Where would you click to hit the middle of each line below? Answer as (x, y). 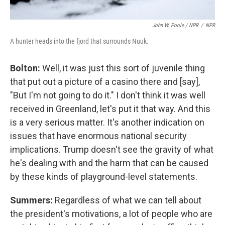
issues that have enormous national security (98, 136)
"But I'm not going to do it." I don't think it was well (108, 95)
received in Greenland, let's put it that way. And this (110, 109)
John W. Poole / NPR (175, 25)
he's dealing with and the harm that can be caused (109, 163)
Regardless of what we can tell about (128, 200)
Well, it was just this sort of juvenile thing (123, 68)
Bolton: (25, 68)
